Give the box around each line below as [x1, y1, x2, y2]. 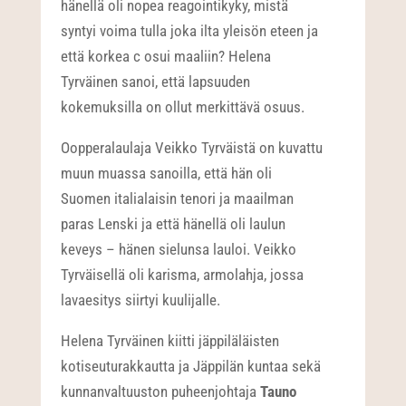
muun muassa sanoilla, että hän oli [61, 164, 273, 183]
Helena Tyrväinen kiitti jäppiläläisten [61, 332, 280, 351]
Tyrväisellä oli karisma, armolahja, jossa [61, 266, 304, 285]
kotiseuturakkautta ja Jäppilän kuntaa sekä [61, 357, 322, 376]
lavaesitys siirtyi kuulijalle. [61, 291, 221, 310]
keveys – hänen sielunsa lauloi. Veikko [61, 240, 297, 259]
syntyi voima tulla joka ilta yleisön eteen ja [61, 22, 319, 41]
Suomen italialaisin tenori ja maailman [61, 189, 295, 208]
